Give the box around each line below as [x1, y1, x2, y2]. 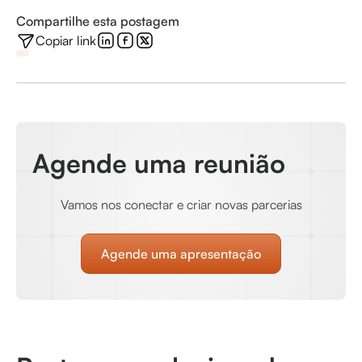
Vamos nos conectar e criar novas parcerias [60, 196, 302, 213]
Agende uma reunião [32, 146, 285, 179]
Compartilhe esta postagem [16, 12, 179, 29]
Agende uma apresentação [101, 245, 261, 262]
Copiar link [36, 32, 96, 48]
